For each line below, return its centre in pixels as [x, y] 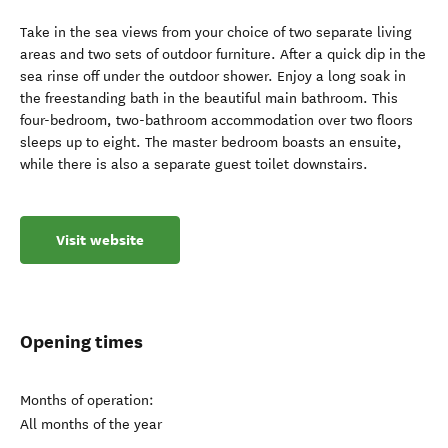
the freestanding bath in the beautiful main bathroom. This [209, 98]
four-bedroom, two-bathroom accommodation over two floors [216, 120]
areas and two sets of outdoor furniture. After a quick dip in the [223, 54]
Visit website [100, 240]
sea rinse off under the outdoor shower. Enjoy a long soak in [213, 76]
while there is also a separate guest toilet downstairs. [194, 164]
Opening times [81, 341]
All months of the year [91, 424]
